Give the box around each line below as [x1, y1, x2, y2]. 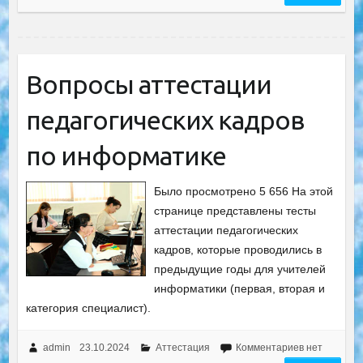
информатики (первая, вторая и [154, 282, 326, 295]
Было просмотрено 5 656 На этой [154, 185, 334, 198]
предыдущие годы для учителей [154, 263, 327, 275]
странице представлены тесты [154, 204, 317, 217]
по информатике [25, 141, 226, 170]
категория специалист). [25, 301, 151, 314]
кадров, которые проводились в [154, 243, 322, 256]
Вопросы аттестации [25, 70, 271, 99]
